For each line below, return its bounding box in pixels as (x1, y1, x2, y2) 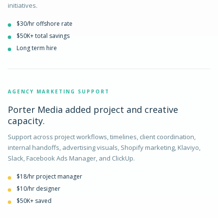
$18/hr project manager (17, 172, 82, 181)
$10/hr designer (17, 184, 60, 193)
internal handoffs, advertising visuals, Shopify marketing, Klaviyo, (8, 143, 200, 152)
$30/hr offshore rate (17, 19, 73, 28)
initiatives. (8, 1, 37, 10)
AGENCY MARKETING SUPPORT (8, 88, 109, 95)
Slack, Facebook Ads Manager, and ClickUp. (8, 154, 135, 163)
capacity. (8, 115, 45, 127)
